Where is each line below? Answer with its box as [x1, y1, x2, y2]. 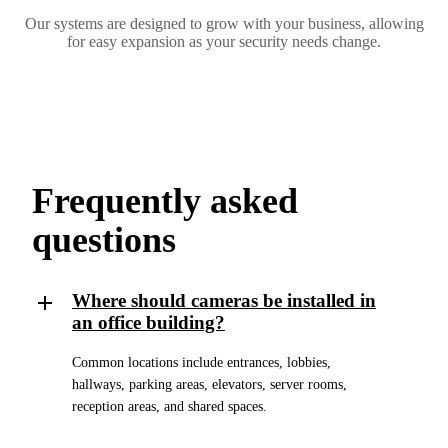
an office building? [72, 311, 225, 333]
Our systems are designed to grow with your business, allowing [24, 14, 424, 32]
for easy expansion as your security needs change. [67, 32, 381, 50]
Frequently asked [32, 180, 298, 221]
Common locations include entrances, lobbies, [72, 355, 331, 371]
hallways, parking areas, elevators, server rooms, [72, 377, 347, 393]
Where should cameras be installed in [72, 289, 376, 311]
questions [32, 219, 176, 260]
